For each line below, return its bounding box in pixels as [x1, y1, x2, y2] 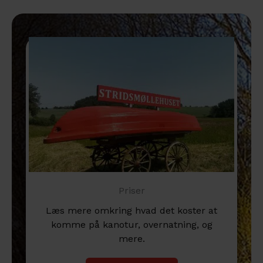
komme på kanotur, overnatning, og [50, 218, 213, 230]
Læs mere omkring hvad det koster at [46, 204, 217, 216]
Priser [118, 184, 145, 196]
